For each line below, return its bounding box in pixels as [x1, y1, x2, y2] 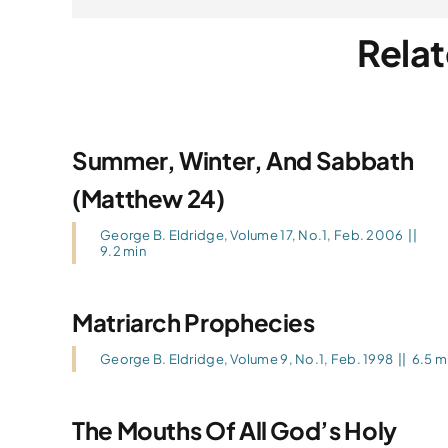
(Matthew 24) [71, 183, 225, 213]
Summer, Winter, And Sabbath [71, 145, 414, 175]
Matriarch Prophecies [71, 307, 315, 337]
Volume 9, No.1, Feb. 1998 [230, 351, 394, 367]
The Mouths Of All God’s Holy [71, 415, 397, 445]
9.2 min [99, 243, 146, 259]
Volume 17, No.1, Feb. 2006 [230, 227, 404, 243]
